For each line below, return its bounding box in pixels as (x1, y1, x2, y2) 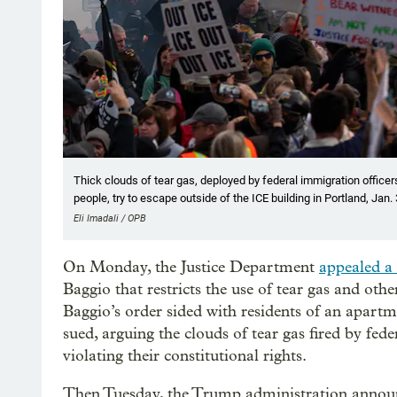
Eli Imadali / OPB (74, 212, 146, 224)
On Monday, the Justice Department (63, 257, 319, 276)
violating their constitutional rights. (63, 346, 307, 365)
